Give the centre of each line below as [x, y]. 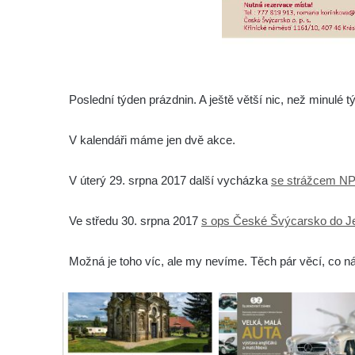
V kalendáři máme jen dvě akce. [152, 139]
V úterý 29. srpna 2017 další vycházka [170, 180]
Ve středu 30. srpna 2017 [135, 220]
